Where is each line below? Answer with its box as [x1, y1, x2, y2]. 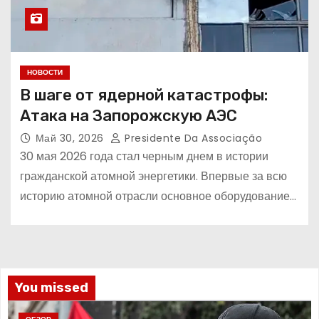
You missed [15, 279, 88, 296]
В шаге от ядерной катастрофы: [19, 85, 268, 105]
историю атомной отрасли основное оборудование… [19, 188, 296, 205]
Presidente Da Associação [121, 131, 263, 146]
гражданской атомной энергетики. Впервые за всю [19, 168, 287, 185]
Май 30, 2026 [35, 131, 108, 146]
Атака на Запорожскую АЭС [19, 106, 237, 126]
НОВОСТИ [26, 67, 63, 78]
